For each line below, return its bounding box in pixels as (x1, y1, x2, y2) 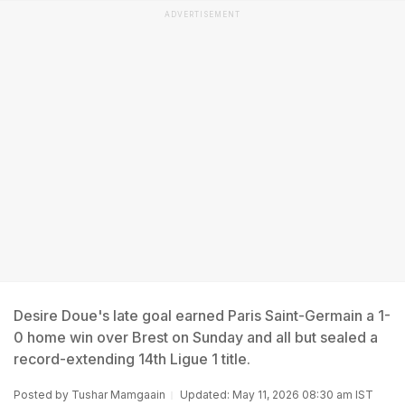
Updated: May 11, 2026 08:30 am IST (180, 388, 373, 401)
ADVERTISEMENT (165, 10, 240, 19)
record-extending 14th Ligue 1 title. (14, 350, 250, 368)
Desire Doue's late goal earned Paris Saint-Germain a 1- (14, 306, 391, 325)
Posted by (14, 388, 71, 401)
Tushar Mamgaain (71, 388, 165, 401)
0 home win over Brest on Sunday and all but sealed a (14, 328, 378, 346)
